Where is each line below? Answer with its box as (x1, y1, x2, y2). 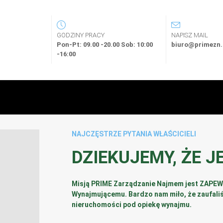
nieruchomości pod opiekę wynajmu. (72, 200, 192, 209)
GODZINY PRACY (56, 31, 106, 39)
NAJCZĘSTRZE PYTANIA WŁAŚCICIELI (72, 129, 196, 138)
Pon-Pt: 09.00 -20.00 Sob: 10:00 (56, 41, 153, 49)
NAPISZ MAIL (171, 31, 208, 39)
